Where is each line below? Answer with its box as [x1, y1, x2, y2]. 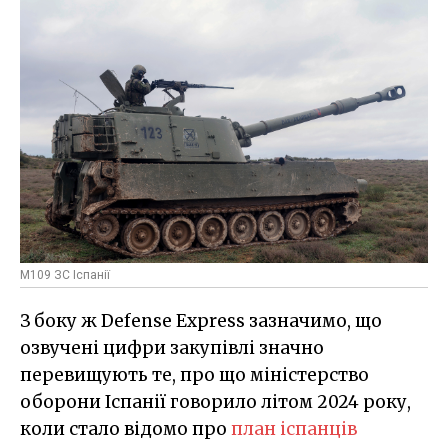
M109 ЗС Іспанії [20, 267, 110, 282]
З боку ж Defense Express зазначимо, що [20, 309, 382, 332]
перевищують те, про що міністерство [20, 363, 369, 386]
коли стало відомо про [20, 417, 231, 440]
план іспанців [231, 417, 357, 440]
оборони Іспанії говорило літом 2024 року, [20, 390, 411, 413]
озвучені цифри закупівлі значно [20, 336, 324, 359]
